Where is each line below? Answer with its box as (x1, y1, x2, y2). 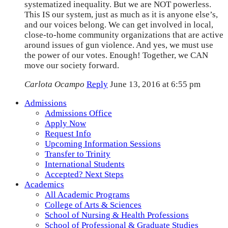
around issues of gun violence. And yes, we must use (24, 40, 213, 50)
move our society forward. (24, 61, 119, 71)
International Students (45, 159, 125, 169)
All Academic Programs (45, 190, 130, 200)
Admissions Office (45, 108, 112, 119)
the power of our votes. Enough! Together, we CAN (24, 50, 208, 61)
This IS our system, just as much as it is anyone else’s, (24, 10, 218, 20)
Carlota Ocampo (24, 79, 84, 90)
